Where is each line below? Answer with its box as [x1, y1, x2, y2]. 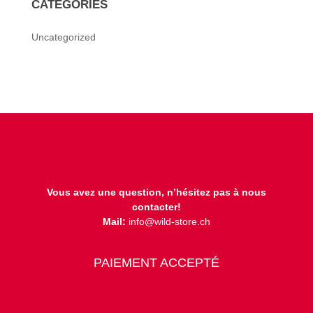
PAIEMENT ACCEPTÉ [93, 256, 219, 270]
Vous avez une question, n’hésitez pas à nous [46, 187, 266, 198]
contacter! [131, 201, 181, 213]
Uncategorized [31, 31, 96, 43]
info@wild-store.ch [125, 216, 210, 228]
